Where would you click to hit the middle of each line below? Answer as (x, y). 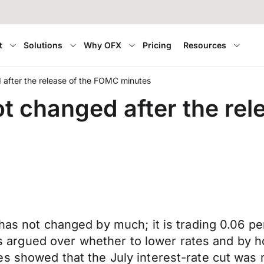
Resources (205, 45)
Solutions (43, 45)
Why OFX (103, 45)
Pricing (157, 45)
